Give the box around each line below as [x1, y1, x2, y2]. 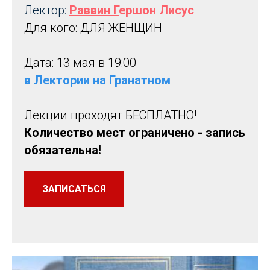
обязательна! [24, 143, 101, 157]
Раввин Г [69, 3, 119, 17]
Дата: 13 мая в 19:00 [24, 55, 136, 70]
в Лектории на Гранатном [24, 73, 171, 87]
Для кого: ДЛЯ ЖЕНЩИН [24, 20, 162, 35]
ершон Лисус [119, 3, 194, 17]
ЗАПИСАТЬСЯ [42, 183, 106, 195]
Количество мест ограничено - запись [24, 125, 245, 140]
